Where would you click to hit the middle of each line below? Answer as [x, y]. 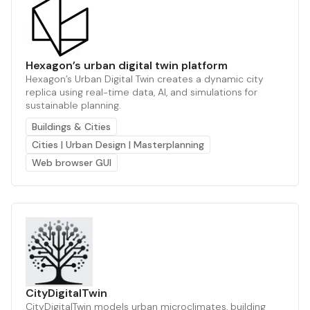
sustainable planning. [73, 105]
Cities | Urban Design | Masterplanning [118, 144]
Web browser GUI [72, 162]
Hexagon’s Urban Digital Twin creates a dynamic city [145, 79]
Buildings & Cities [71, 126]
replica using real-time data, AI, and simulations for [142, 92]
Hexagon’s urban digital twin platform [127, 65]
